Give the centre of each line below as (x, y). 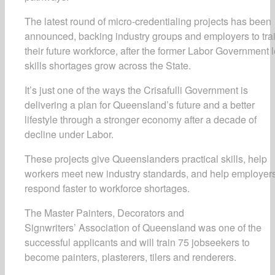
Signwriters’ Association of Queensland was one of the (143, 227)
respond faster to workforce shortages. (108, 188)
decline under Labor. (72, 134)
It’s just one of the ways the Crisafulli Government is (136, 90)
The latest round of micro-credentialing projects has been (148, 21)
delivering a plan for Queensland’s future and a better (140, 104)
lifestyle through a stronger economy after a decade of (141, 119)
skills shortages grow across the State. (109, 65)
